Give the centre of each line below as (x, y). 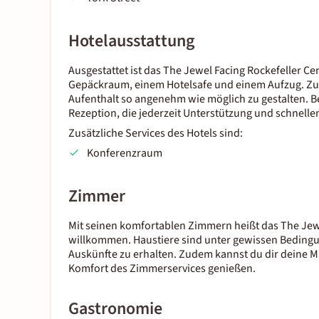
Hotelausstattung (131, 41)
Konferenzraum (124, 153)
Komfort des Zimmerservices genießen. (162, 269)
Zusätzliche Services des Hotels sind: (156, 134)
